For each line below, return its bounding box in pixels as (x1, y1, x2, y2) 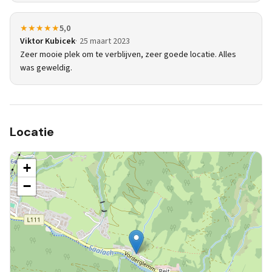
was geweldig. (20, 62, 72, 74)
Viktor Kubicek (20, 35, 75, 47)
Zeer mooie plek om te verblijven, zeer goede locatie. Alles (20, 49, 236, 61)
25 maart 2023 (80, 35, 130, 47)
